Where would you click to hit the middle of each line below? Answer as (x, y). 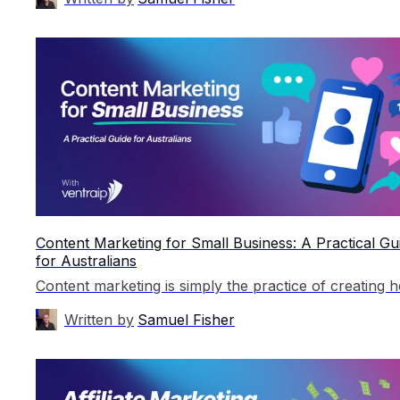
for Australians (86, 260)
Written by (99, 319)
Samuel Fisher (186, 319)
